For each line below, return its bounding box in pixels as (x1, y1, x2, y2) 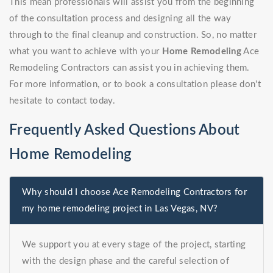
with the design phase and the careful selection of (22, 257, 229, 266)
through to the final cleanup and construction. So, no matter (9, 30, 257, 40)
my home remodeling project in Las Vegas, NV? (22, 204, 218, 214)
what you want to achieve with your (9, 47, 162, 57)
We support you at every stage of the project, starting (22, 240, 246, 250)
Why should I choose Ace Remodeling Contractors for (22, 188, 247, 197)
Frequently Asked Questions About (9, 123, 240, 138)
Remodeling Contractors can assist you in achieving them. (9, 63, 250, 73)
